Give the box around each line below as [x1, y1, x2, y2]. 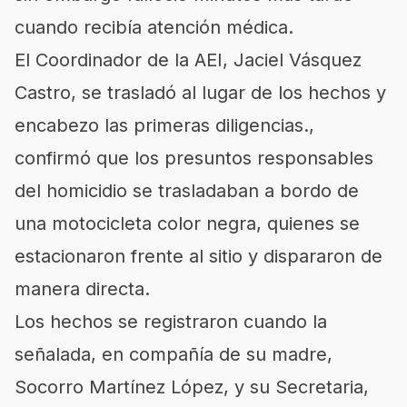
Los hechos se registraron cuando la [15, 311, 327, 333]
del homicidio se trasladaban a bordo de [15, 180, 359, 202]
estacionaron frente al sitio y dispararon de [15, 245, 382, 267]
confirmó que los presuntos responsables [15, 147, 373, 169]
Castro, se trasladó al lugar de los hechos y [15, 82, 386, 104]
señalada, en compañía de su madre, [15, 343, 333, 365]
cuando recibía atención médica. [15, 16, 293, 38]
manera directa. [15, 278, 150, 300]
